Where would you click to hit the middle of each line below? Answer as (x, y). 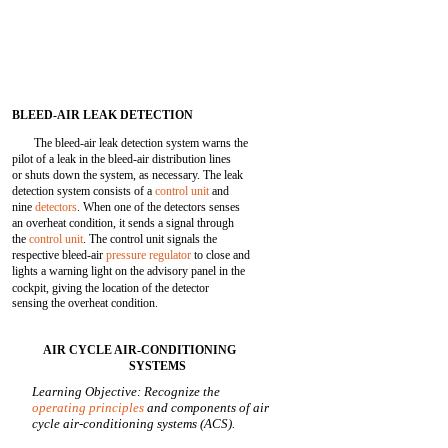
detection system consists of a (84, 191)
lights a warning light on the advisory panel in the (129, 271)
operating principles (88, 407)
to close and (221, 255)
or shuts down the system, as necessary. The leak (128, 175)
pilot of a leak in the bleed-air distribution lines (122, 159)
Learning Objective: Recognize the (126, 391)
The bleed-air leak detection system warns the (141, 143)
